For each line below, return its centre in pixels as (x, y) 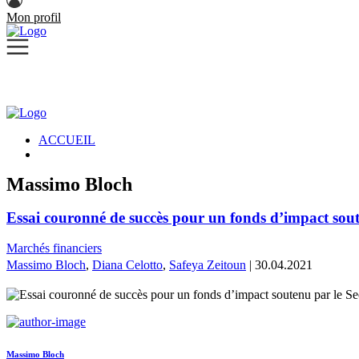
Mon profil (34, 17)
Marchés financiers (54, 248)
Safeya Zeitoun (208, 265)
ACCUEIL (67, 140)
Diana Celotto (127, 265)
